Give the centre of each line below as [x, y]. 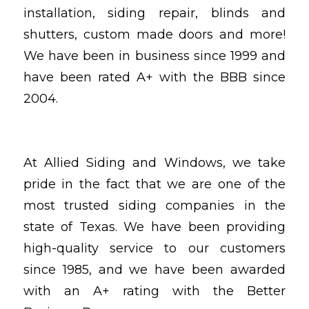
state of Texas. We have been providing [154, 227]
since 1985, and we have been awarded [154, 269]
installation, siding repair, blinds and [154, 13]
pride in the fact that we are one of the [154, 184]
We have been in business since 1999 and [154, 56]
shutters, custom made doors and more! [154, 35]
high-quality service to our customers [154, 248]
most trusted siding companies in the [154, 205]
